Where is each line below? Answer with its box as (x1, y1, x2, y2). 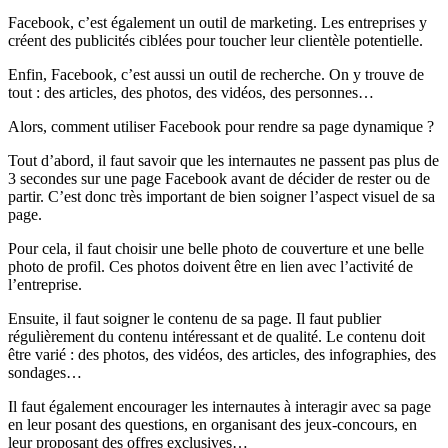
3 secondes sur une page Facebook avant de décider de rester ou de (8, 170, 430, 188)
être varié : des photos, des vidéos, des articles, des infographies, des (8, 346, 436, 364)
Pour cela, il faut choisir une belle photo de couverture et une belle (8, 240, 424, 258)
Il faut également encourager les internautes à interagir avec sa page (8, 398, 431, 416)
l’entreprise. (8, 276, 82, 294)
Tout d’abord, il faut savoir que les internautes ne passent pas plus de (8, 152, 439, 170)
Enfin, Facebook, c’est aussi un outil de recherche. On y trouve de (8, 66, 424, 84)
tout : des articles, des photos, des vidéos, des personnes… (8, 84, 374, 102)
